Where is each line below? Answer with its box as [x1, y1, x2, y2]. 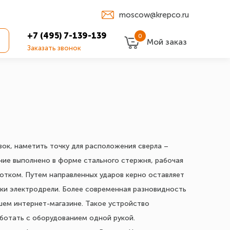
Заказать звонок [27, 44, 81, 52]
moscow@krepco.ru [119, 10, 189, 20]
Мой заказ [147, 37, 187, 47]
